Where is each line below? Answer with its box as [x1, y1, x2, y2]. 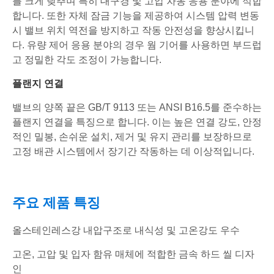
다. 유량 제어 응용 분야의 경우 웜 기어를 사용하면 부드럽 [12, 40, 262, 51]
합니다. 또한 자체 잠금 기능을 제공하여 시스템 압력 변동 [12, 10, 259, 21]
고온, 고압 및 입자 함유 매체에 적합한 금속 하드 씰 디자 [12, 249, 254, 260]
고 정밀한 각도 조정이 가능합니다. [12, 54, 161, 65]
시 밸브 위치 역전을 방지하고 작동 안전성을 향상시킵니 [12, 25, 254, 36]
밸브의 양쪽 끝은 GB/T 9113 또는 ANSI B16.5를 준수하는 [12, 102, 262, 113]
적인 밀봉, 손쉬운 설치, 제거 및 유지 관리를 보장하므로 [12, 131, 252, 143]
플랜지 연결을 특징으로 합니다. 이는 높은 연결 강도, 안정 [12, 117, 262, 128]
